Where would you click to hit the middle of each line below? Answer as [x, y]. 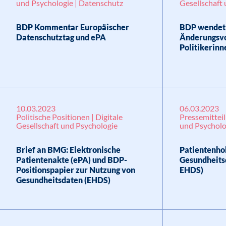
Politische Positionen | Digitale [69, 117]
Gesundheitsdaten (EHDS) [63, 180]
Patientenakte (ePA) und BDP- [71, 160]
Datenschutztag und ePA [61, 37]
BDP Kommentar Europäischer [72, 27]
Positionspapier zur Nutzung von [75, 170]
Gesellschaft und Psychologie [67, 125]
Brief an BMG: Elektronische [68, 150]
